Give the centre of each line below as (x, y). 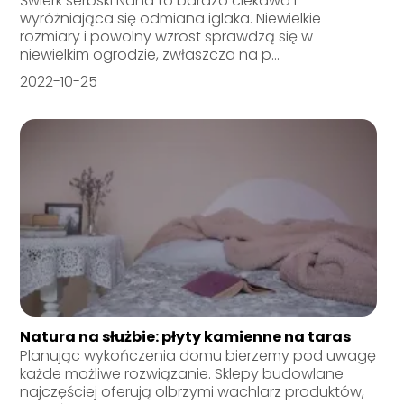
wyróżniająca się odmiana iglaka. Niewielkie (171, 19)
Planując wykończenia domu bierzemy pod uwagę (198, 356)
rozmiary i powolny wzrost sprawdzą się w (167, 37)
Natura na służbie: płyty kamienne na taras (186, 337)
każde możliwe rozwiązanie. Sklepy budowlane (182, 374)
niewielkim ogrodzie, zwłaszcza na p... (150, 55)
